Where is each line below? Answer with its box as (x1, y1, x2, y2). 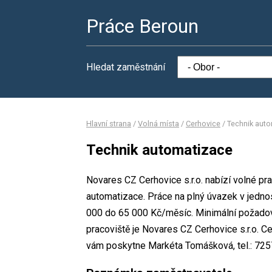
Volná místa (138, 119, 179, 128)
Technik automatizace (86, 141, 233, 158)
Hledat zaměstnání (86, 61, 165, 73)
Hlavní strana (86, 119, 131, 128)
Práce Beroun (86, 15, 199, 38)
